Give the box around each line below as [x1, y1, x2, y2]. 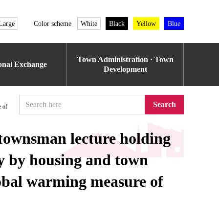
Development [103, 65, 147, 73]
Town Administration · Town [77, 55, 174, 64]
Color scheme [34, 20, 71, 27]
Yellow [136, 20, 156, 27]
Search [153, 100, 176, 109]
